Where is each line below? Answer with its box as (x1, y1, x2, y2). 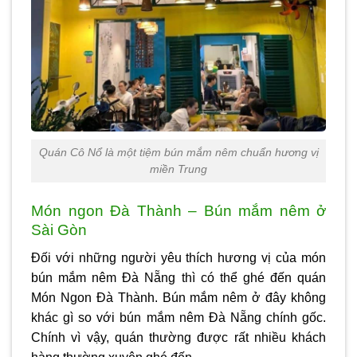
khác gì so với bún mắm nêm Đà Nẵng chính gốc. (31, 310, 326, 324)
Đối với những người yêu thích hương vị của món (31, 250, 326, 265)
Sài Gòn (31, 221, 87, 238)
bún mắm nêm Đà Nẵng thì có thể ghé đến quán (31, 270, 326, 284)
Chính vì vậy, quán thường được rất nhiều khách (31, 330, 326, 344)
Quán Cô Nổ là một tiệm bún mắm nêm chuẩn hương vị (38, 146, 319, 159)
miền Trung (150, 163, 207, 176)
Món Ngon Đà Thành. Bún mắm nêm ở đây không (31, 290, 326, 304)
